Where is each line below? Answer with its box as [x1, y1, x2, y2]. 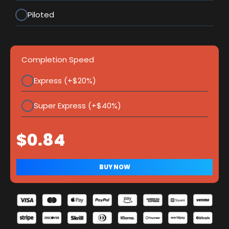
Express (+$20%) [34, 75, 97, 86]
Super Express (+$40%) [34, 100, 122, 111]
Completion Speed [21, 54, 94, 65]
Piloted [28, 9, 55, 20]
